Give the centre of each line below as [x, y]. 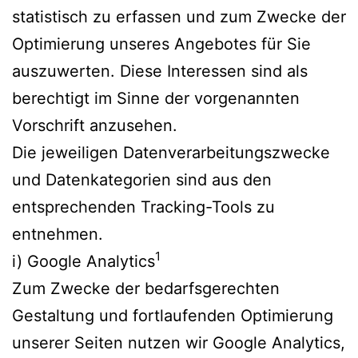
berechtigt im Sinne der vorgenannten [156, 98]
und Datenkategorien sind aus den [142, 179]
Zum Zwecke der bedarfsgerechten [146, 288]
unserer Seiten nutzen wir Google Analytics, [179, 342]
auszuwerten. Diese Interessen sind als [160, 71]
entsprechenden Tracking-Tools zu [143, 207]
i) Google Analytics [84, 261]
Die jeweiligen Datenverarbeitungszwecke [171, 152]
